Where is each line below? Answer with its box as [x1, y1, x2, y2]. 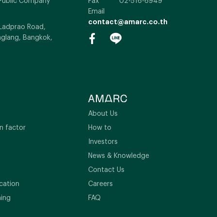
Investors [88, 136, 118, 146]
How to [88, 122, 111, 132]
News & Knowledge [88, 150, 149, 160]
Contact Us [88, 164, 124, 174]
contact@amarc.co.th [88, 16, 168, 27]
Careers [88, 178, 113, 188]
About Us [88, 108, 118, 118]
